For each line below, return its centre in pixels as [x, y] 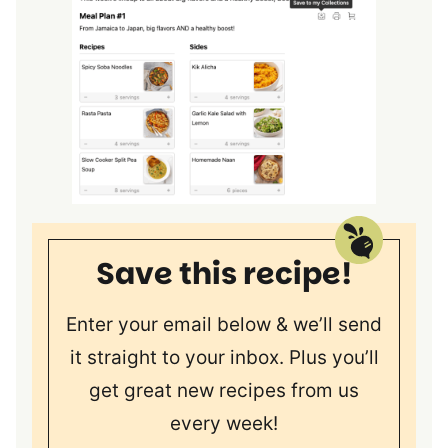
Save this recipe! [224, 274]
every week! [224, 424]
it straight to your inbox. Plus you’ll [224, 358]
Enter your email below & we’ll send [224, 325]
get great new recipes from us [224, 391]
